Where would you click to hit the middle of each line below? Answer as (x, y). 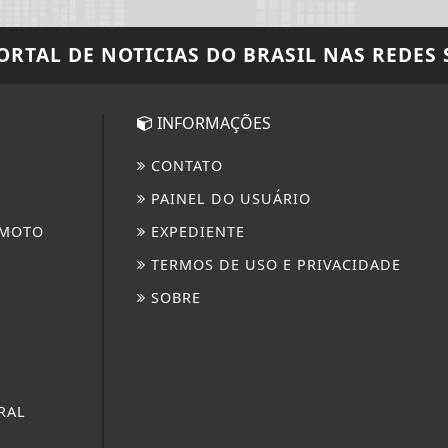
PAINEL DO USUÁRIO (229, 198)
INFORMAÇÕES (212, 122)
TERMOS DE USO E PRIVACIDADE (274, 264)
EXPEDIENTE (196, 231)
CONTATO (185, 165)
